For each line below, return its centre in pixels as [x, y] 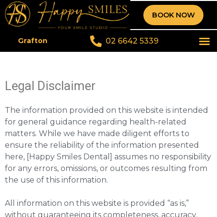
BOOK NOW [174, 15]
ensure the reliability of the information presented [102, 145]
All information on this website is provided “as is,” [97, 203]
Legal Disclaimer [50, 86]
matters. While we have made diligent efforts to [97, 134]
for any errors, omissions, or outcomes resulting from [106, 169]
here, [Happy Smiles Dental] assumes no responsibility [108, 157]
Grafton [32, 41]
